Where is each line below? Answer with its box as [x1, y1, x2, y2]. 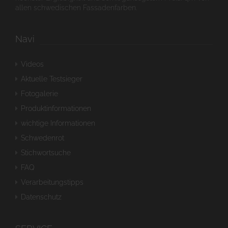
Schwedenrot [21, 134, 64, 142]
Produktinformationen [21, 104, 91, 112]
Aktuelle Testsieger [21, 75, 82, 83]
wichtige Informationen [21, 119, 95, 127]
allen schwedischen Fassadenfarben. [15, 4, 137, 12]
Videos [21, 60, 44, 68]
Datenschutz [21, 193, 62, 201]
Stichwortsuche [21, 149, 71, 157]
